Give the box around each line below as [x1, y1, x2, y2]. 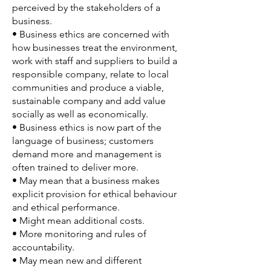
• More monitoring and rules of [12, 228, 146, 240]
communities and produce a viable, [12, 82, 164, 93]
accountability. [12, 241, 74, 253]
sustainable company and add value [12, 95, 166, 106]
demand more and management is [12, 148, 162, 160]
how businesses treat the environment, [12, 42, 177, 53]
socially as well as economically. [12, 108, 148, 120]
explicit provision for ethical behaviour [12, 188, 177, 200]
